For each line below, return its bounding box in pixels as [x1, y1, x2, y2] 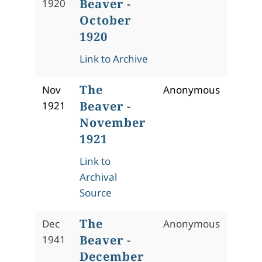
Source [80, 186, 112, 199]
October [80, 12, 131, 28]
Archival [80, 170, 117, 184]
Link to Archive [80, 52, 148, 65]
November [80, 115, 146, 130]
